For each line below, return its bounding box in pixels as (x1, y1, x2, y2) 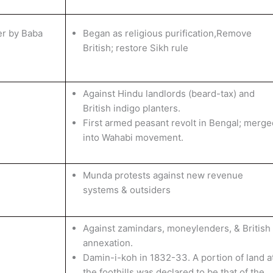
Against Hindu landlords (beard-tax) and (82, 88, 255, 99)
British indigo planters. (82, 102, 180, 114)
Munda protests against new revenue (82, 169, 243, 181)
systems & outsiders (82, 184, 171, 196)
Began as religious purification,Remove (82, 27, 252, 39)
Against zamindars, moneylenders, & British (82, 222, 271, 234)
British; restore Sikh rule (82, 42, 188, 54)
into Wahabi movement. (82, 132, 183, 143)
